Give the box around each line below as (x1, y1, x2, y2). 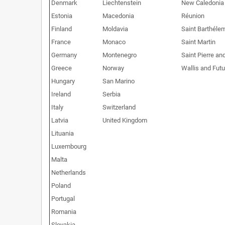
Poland (51, 181, 71, 189)
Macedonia (102, 12, 134, 20)
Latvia (51, 116, 68, 124)
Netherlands (51, 168, 86, 176)
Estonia (51, 12, 72, 20)
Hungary (51, 77, 75, 85)
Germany (51, 51, 77, 59)
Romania (51, 207, 76, 215)
